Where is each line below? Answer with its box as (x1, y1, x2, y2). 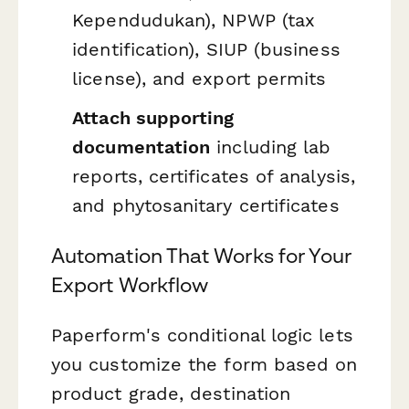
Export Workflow (51, 273, 209, 298)
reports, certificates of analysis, (72, 165, 355, 188)
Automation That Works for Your (51, 244, 352, 268)
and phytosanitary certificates (72, 194, 340, 217)
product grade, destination (51, 383, 291, 405)
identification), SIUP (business (72, 37, 341, 60)
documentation (72, 136, 211, 159)
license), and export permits (72, 67, 327, 89)
